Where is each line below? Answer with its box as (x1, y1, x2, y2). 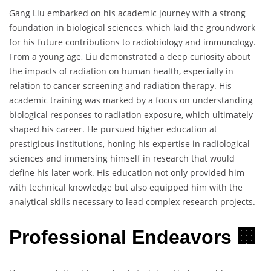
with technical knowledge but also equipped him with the (9, 181, 243, 193)
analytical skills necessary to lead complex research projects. (9, 195, 255, 207)
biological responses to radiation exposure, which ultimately (9, 108, 253, 120)
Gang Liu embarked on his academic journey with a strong (9, 7, 246, 19)
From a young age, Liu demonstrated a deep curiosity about (9, 50, 250, 62)
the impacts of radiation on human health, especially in (9, 65, 233, 77)
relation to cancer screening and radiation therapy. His (9, 79, 232, 91)
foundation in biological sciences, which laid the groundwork (9, 21, 255, 33)
